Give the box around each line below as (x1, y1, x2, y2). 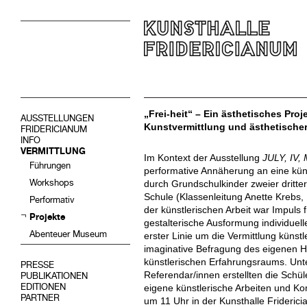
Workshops (29, 177, 74, 188)
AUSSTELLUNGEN (21, 113, 94, 123)
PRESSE (21, 260, 54, 270)
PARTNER (21, 293, 60, 303)
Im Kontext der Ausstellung (144, 153, 262, 164)
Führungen (29, 160, 71, 171)
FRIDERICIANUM (21, 124, 87, 134)
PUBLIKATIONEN (21, 271, 88, 281)
